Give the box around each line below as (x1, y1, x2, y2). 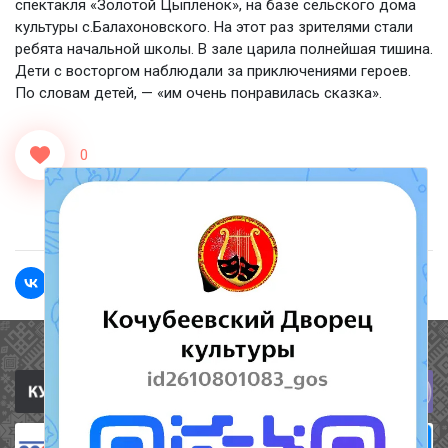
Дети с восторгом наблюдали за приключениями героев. (15, 62, 411, 80)
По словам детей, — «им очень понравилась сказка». (15, 84, 382, 102)
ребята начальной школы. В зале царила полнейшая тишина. (15, 40, 433, 58)
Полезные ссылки (135, 338, 313, 362)
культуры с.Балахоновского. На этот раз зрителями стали (15, 18, 413, 36)
